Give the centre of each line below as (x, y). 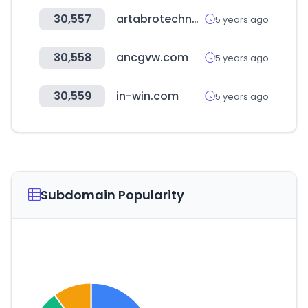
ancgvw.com (152, 57)
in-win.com (147, 96)
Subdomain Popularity (112, 195)
